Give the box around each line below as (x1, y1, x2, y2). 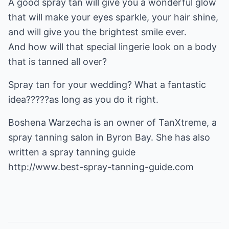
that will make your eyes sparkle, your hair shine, (8, 12, 218, 22)
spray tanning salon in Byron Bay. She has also (8, 132, 210, 143)
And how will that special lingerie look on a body (8, 41, 217, 52)
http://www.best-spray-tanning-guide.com (8, 162, 194, 172)
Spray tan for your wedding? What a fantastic (8, 79, 206, 90)
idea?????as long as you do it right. (8, 94, 158, 105)
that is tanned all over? (8, 56, 107, 67)
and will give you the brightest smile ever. (8, 27, 187, 37)
